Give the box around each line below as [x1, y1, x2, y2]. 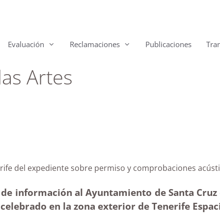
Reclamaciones [70, 39, 120, 49]
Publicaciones [145, 39, 192, 49]
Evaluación [8, 39, 44, 49]
